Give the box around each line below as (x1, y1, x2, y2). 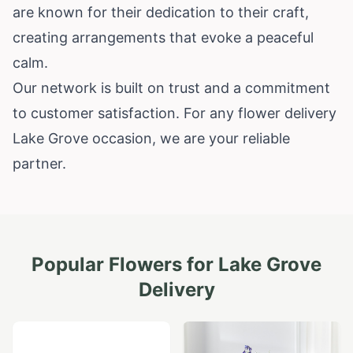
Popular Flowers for (32, 252, 218, 276)
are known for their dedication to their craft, (13, 3, 309, 20)
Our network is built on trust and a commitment (13, 79, 330, 96)
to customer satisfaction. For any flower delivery (13, 104, 336, 121)
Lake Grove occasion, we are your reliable (13, 129, 290, 147)
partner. (13, 154, 66, 172)
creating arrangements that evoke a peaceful (13, 28, 314, 46)
